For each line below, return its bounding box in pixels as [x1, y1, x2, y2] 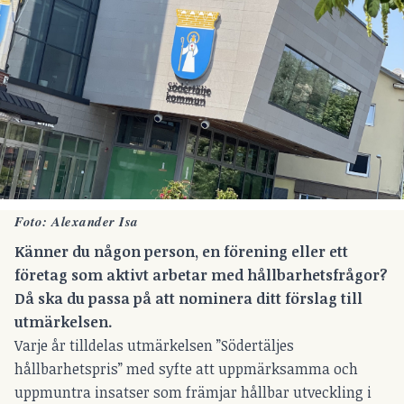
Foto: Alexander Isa [14, 212, 139, 232]
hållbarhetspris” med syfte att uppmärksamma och [14, 358, 358, 379]
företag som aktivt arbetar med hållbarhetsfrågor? [14, 264, 388, 285]
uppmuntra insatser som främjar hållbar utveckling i [14, 381, 372, 402]
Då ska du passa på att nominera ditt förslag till [14, 288, 363, 308]
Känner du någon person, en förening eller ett [14, 241, 348, 262]
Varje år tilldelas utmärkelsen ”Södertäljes [14, 335, 294, 355]
